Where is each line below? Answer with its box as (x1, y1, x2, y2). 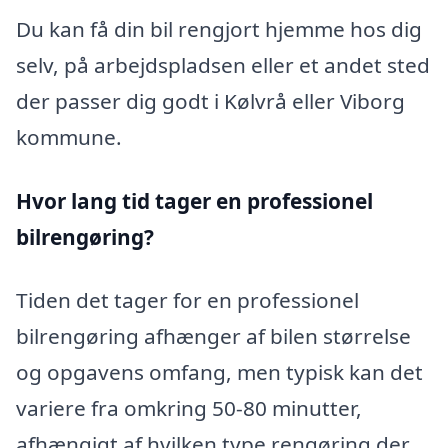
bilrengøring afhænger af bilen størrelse (16, 322, 411, 351)
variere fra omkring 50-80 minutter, (16, 394, 362, 423)
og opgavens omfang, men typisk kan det (16, 358, 423, 387)
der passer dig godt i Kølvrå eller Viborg (16, 86, 405, 115)
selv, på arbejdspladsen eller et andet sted (16, 50, 430, 79)
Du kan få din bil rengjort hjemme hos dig (16, 14, 422, 43)
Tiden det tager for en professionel (16, 286, 359, 315)
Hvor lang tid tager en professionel (16, 186, 373, 215)
